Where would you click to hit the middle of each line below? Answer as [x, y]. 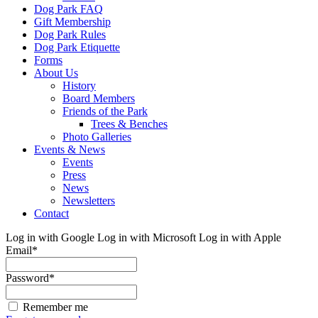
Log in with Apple [240, 237]
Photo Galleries [97, 136]
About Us [56, 72]
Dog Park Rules [70, 34]
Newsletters [89, 200]
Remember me [55, 307]
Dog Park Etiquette [77, 47]
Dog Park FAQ [68, 9]
